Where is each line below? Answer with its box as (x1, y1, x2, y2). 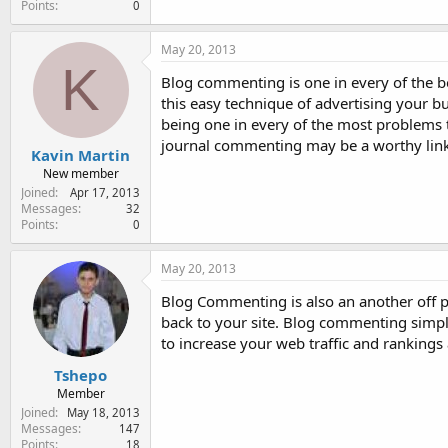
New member (42, 165, 119, 182)
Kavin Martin (31, 145, 130, 165)
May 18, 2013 (67, 404, 140, 420)
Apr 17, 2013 (70, 185, 140, 200)
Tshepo (54, 364, 107, 385)
